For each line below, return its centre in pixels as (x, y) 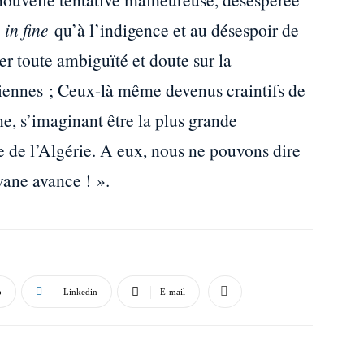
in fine (27, 30)
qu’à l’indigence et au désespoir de (174, 30)
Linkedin (80, 292)
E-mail (173, 292)
